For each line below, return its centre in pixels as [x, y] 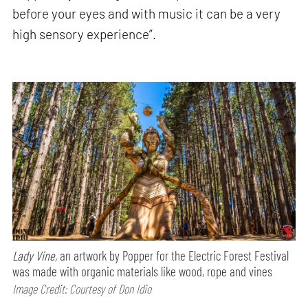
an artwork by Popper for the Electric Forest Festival [173, 256]
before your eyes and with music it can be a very [147, 13]
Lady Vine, [35, 256]
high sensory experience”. [85, 34]
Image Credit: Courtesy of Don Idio [82, 289]
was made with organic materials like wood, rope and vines [143, 272]
